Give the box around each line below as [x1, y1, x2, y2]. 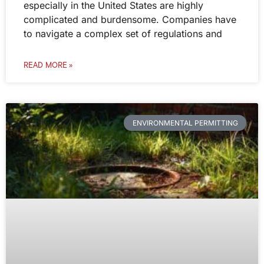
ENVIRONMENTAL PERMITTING [132, 118, 238, 127]
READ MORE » [24, 59, 73, 72]
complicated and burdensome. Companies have [24, 14, 236, 26]
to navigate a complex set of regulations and [24, 28, 222, 40]
